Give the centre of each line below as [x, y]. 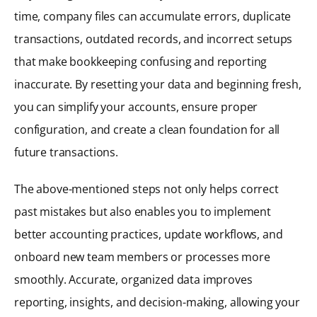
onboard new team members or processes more [142, 257]
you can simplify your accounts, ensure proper [136, 107]
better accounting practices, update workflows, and [149, 235]
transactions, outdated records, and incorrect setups [154, 39]
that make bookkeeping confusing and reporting [141, 62]
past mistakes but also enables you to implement [143, 212]
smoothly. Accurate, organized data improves [133, 280]
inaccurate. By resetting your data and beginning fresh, [158, 85]
